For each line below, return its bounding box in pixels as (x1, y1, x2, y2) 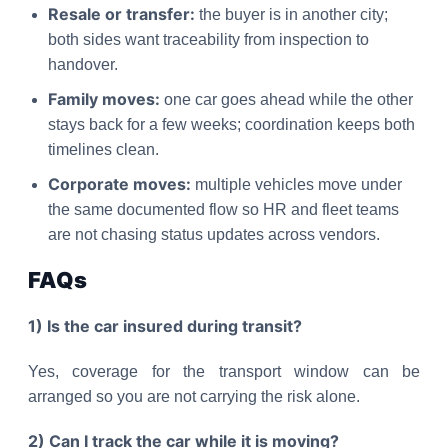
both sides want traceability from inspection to (48, 31, 369, 48)
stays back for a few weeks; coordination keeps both (48, 116, 415, 133)
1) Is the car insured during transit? (28, 316, 302, 336)
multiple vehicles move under (191, 176, 402, 193)
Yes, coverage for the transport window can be (28, 363, 420, 380)
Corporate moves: (48, 174, 191, 194)
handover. (48, 56, 118, 73)
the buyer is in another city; (195, 6, 388, 23)
